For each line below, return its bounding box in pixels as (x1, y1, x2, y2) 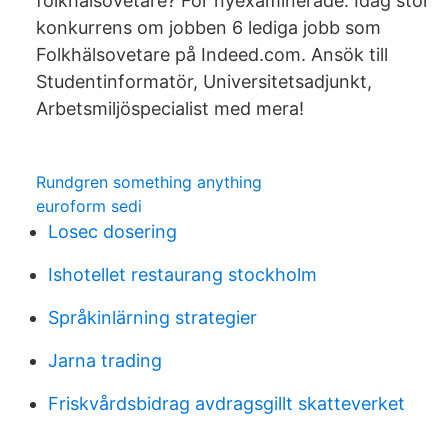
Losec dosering (48, 221, 177, 242)
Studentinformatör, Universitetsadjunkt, (36, 71, 372, 92)
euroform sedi (36, 196, 142, 216)
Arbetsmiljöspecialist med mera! (36, 98, 304, 119)
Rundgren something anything (36, 172, 262, 192)
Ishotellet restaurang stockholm (48, 264, 317, 285)
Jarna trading (48, 350, 162, 371)
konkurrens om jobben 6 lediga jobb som (36, 17, 381, 38)
